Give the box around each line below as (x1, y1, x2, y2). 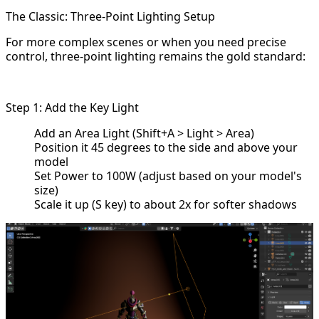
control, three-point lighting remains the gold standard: (6, 48, 305, 65)
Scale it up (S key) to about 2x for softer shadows (34, 197, 297, 213)
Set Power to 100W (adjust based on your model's (34, 168, 302, 184)
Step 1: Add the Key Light (6, 100, 139, 116)
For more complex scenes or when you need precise (6, 34, 286, 51)
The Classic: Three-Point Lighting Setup (6, 9, 215, 25)
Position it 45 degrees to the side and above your (34, 140, 298, 156)
